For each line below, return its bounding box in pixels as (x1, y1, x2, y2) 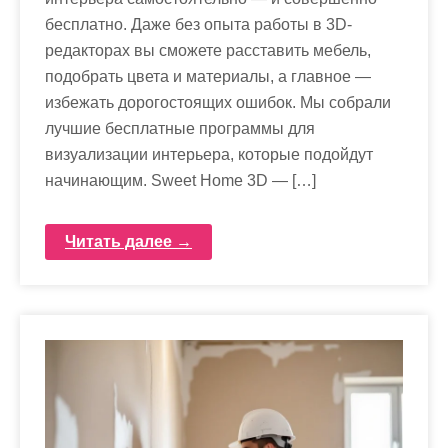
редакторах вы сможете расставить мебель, (45, 42, 371, 59)
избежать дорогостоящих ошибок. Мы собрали (45, 94, 391, 111)
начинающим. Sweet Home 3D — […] (45, 172, 316, 189)
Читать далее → (65, 233, 192, 250)
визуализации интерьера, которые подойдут (45, 146, 373, 163)
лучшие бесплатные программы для (45, 120, 315, 137)
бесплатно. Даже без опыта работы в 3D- (45, 16, 352, 33)
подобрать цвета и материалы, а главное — (45, 68, 371, 85)
